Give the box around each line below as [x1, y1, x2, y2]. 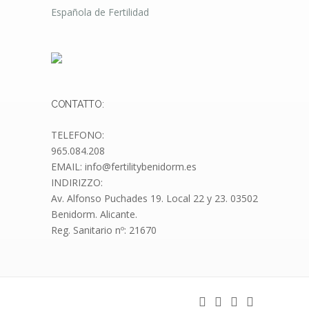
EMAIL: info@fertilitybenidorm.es [51, 160, 197, 173]
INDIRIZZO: [51, 176, 103, 189]
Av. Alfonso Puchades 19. [51, 192, 163, 205]
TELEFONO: [51, 128, 104, 141]
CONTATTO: [51, 99, 104, 110]
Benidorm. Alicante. [51, 208, 137, 221]
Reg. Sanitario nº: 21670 [51, 223, 157, 237]
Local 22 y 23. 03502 [166, 192, 258, 205]
